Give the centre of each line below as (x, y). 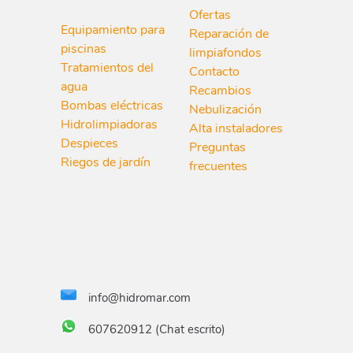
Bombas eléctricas (111, 106)
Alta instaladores (236, 128)
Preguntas (217, 147)
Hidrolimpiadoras (109, 125)
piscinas (83, 49)
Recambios (220, 90)
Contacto (214, 71)
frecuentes (218, 166)
